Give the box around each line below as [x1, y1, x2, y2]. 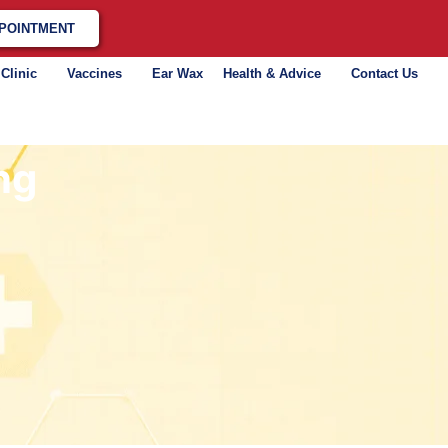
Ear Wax [151, 66, 203, 81]
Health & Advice [222, 66, 321, 81]
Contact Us [350, 66, 418, 81]
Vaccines [66, 66, 122, 81]
